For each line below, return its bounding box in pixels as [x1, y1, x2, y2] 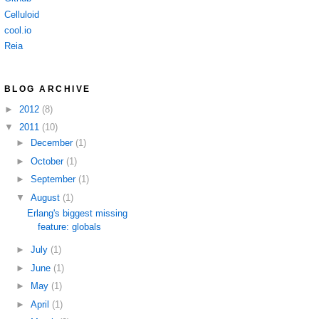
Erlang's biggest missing [27, 208, 128, 219]
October [30, 155, 66, 167]
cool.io [4, 24, 31, 36]
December [30, 137, 75, 149]
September [30, 174, 78, 185]
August [30, 192, 63, 203]
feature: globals [38, 221, 102, 233]
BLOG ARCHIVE [4, 84, 91, 95]
